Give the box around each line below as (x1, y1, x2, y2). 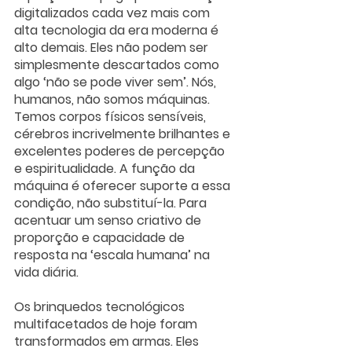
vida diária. (14, 263, 79, 282)
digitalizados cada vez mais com (14, 4, 213, 23)
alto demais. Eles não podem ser (14, 38, 211, 57)
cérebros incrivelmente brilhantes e (14, 125, 233, 144)
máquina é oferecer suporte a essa (14, 177, 233, 196)
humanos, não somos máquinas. (14, 90, 213, 109)
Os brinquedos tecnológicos (14, 298, 188, 317)
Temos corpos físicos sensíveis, (14, 108, 209, 126)
